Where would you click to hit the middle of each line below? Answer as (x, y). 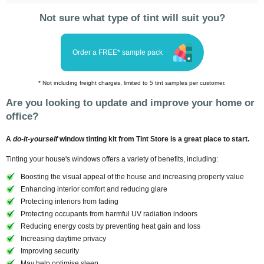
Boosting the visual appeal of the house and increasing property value (132, 177)
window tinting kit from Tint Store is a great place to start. (154, 139)
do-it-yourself (35, 139)
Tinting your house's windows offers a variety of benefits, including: (112, 159)
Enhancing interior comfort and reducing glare (94, 189)
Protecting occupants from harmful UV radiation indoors (109, 214)
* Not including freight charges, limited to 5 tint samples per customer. (132, 83)
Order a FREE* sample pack (117, 52)
